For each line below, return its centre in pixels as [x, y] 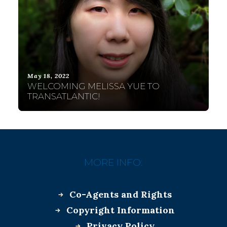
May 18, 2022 [49, 76]
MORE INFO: [113, 162]
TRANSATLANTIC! [64, 96]
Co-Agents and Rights [120, 194]
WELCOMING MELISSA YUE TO [93, 86]
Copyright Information [120, 210]
